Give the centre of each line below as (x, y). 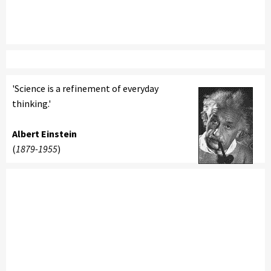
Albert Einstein (44, 134)
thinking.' (31, 103)
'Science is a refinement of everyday (85, 88)
